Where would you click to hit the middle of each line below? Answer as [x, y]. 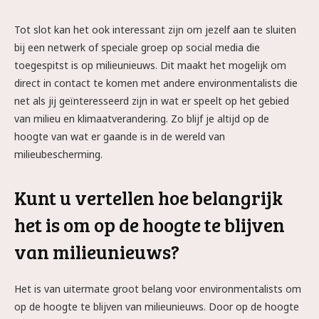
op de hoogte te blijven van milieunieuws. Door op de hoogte [157, 307]
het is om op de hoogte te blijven [150, 225]
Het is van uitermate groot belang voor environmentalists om [158, 289]
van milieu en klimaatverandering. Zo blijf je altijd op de [142, 119]
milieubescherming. [58, 154]
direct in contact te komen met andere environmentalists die [156, 83]
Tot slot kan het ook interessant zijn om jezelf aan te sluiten [155, 30]
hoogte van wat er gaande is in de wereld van [120, 136]
